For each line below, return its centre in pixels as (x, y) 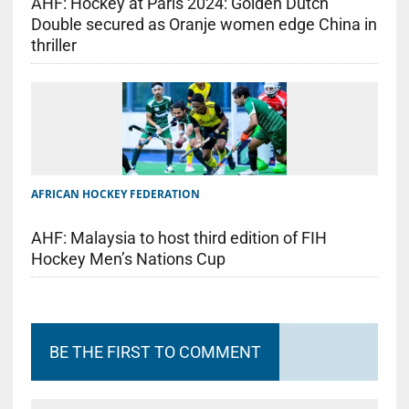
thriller (53, 46)
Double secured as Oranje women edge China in (204, 25)
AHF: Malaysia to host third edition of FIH (178, 237)
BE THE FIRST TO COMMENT (155, 351)
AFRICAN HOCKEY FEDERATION (115, 194)
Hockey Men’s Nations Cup (128, 258)
